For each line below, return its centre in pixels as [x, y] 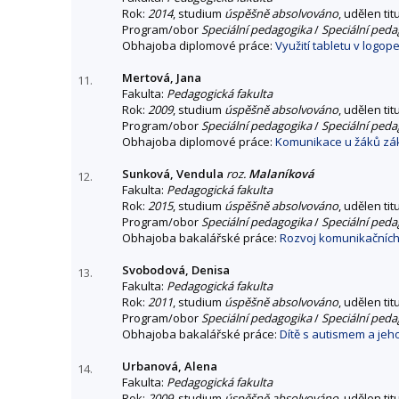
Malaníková [281, 173]
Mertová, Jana [162, 77]
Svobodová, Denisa [176, 269]
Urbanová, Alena [170, 366]
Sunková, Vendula [173, 173]
